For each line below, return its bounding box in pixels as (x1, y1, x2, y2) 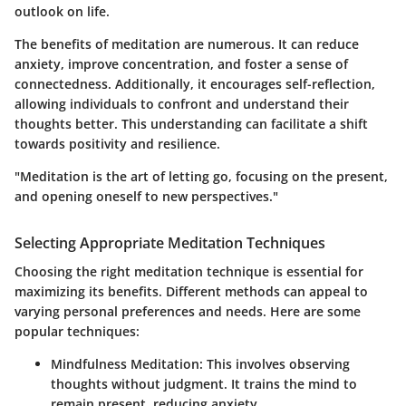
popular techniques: (14, 323, 140, 341)
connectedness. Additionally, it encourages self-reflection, (14, 75, 375, 92)
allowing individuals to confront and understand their (14, 95, 349, 112)
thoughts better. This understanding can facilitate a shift (14, 115, 368, 132)
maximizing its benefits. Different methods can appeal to (14, 283, 368, 301)
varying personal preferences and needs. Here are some (14, 303, 361, 321)
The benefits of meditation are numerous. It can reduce (14, 35, 359, 53)
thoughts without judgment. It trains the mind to (51, 375, 357, 393)
